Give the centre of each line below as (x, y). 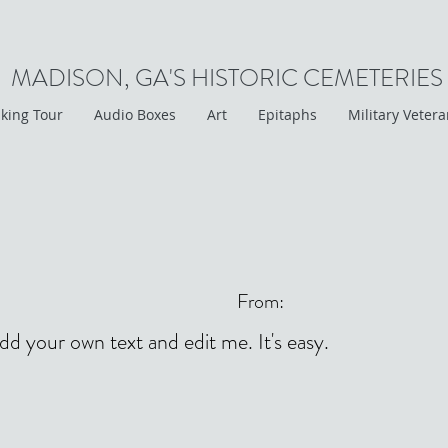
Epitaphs (287, 114)
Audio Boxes (135, 114)
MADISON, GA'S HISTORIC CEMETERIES (227, 78)
